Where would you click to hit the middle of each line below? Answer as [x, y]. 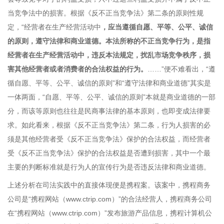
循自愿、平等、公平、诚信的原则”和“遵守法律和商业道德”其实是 [109, 83]
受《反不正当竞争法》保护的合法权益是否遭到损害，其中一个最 [109, 153]
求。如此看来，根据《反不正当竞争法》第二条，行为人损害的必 [109, 125]
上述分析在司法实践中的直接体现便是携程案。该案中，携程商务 [109, 185]
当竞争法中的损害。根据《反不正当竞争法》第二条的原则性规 [105, 13]
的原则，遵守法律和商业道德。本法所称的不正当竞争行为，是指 [109, 41]
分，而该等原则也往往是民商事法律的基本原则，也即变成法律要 [109, 111]
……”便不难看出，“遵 [181, 69]
